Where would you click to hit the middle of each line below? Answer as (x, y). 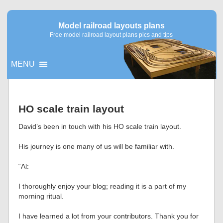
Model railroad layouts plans (111, 26)
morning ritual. (41, 196)
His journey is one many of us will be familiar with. (97, 146)
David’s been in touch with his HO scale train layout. (100, 126)
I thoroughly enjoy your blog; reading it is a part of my (103, 186)
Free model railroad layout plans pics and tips (111, 35)
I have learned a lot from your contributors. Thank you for (109, 216)
